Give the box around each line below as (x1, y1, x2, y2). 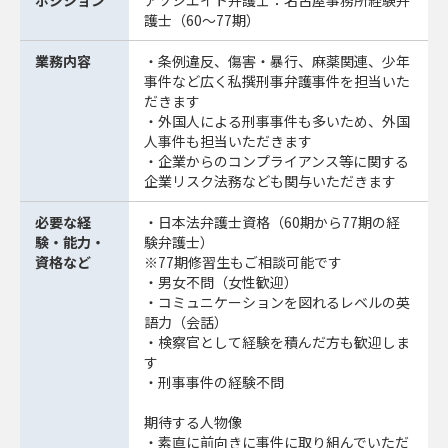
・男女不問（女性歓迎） (144, 272, 298, 293)
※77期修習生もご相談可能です (144, 252, 342, 273)
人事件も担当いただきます (144, 131, 312, 152)
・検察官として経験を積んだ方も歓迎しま (144, 332, 410, 353)
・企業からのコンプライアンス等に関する (144, 151, 409, 172)
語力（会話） (144, 312, 228, 333)
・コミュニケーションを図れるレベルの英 (144, 292, 410, 313)
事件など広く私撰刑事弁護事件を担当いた (144, 71, 410, 92)
